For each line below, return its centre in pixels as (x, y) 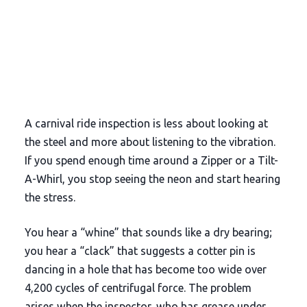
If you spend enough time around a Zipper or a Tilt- (151, 161)
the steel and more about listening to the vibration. (150, 142)
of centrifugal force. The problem (168, 288)
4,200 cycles (54, 288)
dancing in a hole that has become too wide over (145, 270)
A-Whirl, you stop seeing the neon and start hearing (152, 179)
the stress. (50, 198)
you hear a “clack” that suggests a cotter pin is (140, 251)
